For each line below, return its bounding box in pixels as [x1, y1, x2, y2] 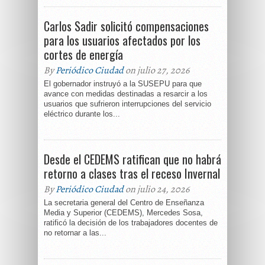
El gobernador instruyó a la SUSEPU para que [44, 79, 202, 88]
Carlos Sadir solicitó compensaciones [44, 17, 209, 35]
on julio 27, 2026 [124, 64, 189, 77]
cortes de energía [44, 46, 123, 63]
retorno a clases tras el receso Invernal [44, 164, 220, 182]
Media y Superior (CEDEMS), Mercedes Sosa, [44, 208, 203, 217]
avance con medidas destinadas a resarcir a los [44, 89, 208, 98]
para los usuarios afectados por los [44, 31, 201, 49]
